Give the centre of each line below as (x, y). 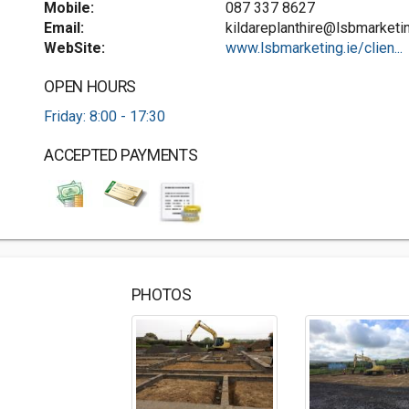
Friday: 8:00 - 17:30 (105, 116)
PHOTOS (161, 295)
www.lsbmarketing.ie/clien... (314, 48)
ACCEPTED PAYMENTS (121, 155)
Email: (64, 28)
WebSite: (75, 48)
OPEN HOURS (90, 87)
